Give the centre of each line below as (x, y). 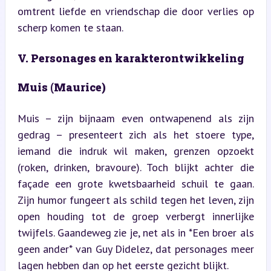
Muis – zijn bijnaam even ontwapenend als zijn (135, 118)
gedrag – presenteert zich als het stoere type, (135, 134)
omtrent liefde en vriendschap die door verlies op (135, 11)
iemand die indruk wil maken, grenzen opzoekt (135, 151)
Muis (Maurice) (61, 87)
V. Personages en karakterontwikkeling (131, 58)
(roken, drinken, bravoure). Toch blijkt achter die (135, 167)
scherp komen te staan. (70, 27)
